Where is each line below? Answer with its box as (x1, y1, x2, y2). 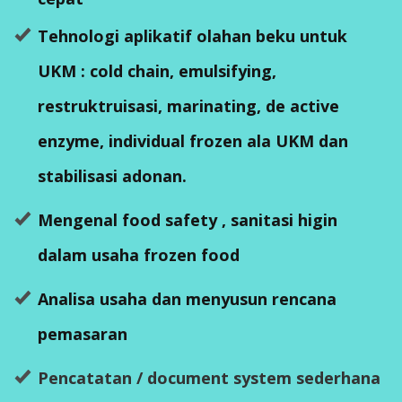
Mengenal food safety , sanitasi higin (38, 208, 337, 231)
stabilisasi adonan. (38, 164, 187, 187)
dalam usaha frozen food (38, 243, 240, 266)
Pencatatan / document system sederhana (38, 366, 380, 389)
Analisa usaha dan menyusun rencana (38, 287, 336, 310)
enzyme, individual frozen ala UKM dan (38, 129, 348, 152)
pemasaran (38, 322, 127, 345)
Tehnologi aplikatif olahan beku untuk (38, 24, 347, 47)
